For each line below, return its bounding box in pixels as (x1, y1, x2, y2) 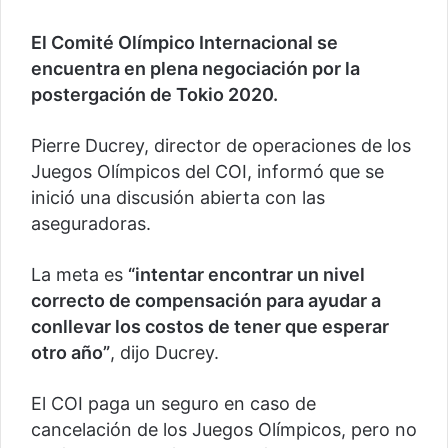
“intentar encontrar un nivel (128, 264, 365, 286)
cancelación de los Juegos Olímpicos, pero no (31, 419, 417, 441)
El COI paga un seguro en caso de (31, 393, 316, 415)
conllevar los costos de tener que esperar (31, 316, 389, 338)
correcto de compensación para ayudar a (31, 290, 381, 312)
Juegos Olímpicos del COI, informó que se (31, 161, 384, 183)
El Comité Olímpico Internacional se (31, 32, 338, 54)
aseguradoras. (31, 213, 151, 235)
